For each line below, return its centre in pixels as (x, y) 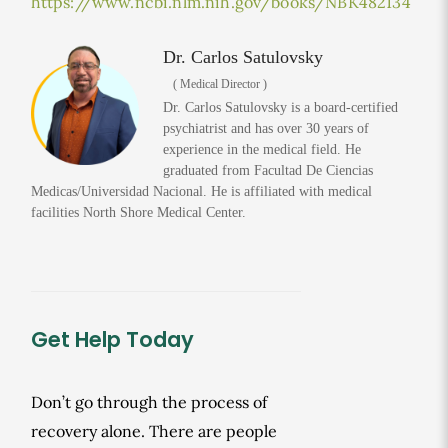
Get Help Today (112, 339)
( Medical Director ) (219, 84)
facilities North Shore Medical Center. (138, 212)
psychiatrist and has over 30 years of (265, 128)
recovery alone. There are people (153, 431)
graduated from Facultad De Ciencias (267, 170)
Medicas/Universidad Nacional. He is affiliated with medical (201, 191)
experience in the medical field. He (261, 149)
